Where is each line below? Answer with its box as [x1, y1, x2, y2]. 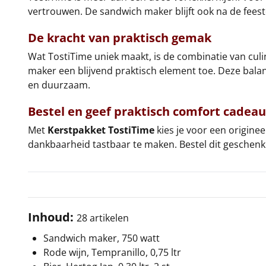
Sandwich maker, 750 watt [43, 232, 160, 245]
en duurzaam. [28, 78, 90, 91]
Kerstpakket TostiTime [47, 123, 154, 137]
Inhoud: [28, 209, 74, 225]
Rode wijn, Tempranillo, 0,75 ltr [43, 246, 181, 259]
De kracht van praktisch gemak [28, 30, 211, 46]
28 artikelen [77, 211, 129, 224]
